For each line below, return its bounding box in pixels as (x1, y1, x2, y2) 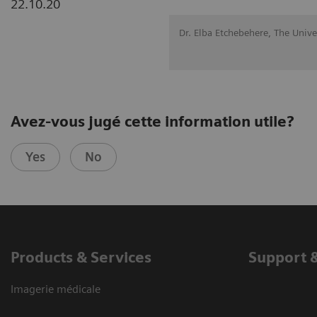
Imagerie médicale (11, 282, 100, 296)
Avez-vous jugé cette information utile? (11, 112, 294, 130)
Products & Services (11, 248, 151, 266)
